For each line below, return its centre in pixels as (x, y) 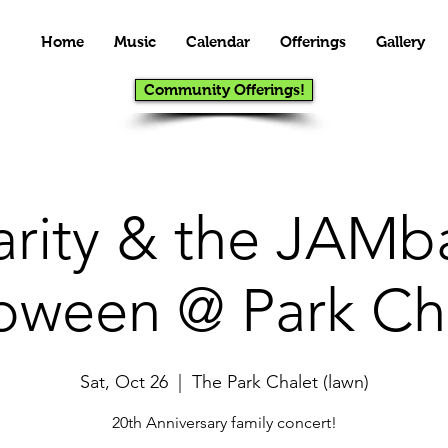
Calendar (218, 41)
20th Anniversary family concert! (224, 422)
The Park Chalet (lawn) (280, 382)
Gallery (400, 41)
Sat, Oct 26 (123, 382)
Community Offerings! (224, 89)
